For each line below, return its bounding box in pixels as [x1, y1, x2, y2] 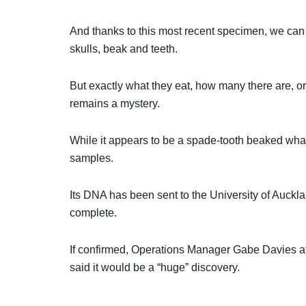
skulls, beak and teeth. [70, 43, 178, 55]
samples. [70, 152, 113, 165]
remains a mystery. [70, 98, 160, 110]
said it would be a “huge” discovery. [70, 262, 240, 274]
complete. [70, 207, 117, 219]
